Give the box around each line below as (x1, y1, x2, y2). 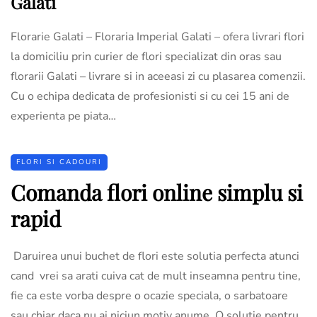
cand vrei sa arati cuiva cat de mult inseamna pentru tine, (11, 267, 301, 284)
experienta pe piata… (11, 108, 116, 124)
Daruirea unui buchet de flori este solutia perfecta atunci (11, 248, 299, 264)
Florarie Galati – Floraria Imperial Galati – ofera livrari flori (11, 28, 304, 45)
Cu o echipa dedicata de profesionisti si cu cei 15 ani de (11, 88, 289, 104)
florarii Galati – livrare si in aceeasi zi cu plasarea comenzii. (11, 68, 306, 84)
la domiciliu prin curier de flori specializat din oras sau (11, 48, 282, 64)
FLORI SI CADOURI (16, 156, 102, 167)
